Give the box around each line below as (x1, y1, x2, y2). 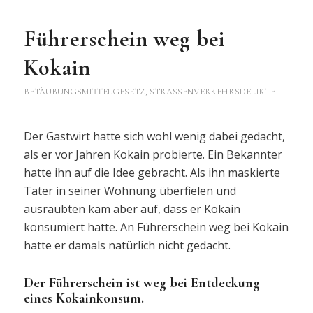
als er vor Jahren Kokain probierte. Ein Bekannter (23, 147, 282, 163)
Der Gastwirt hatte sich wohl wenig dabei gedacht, (23, 129, 285, 145)
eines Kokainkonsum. (23, 290, 144, 307)
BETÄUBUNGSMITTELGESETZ (23, 85, 145, 97)
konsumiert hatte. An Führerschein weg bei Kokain (23, 219, 289, 235)
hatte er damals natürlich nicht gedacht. (23, 238, 231, 254)
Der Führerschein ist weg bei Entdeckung (23, 275, 260, 292)
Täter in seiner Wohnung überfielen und (23, 183, 236, 199)
